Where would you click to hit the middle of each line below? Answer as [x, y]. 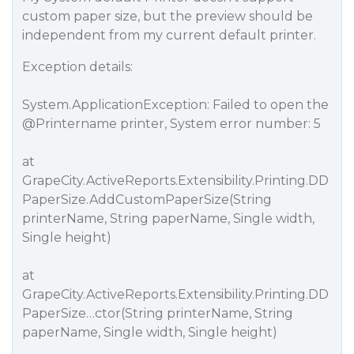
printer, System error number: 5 [219, 124]
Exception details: [77, 67]
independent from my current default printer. [169, 35]
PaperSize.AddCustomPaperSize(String [147, 200]
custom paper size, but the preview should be [168, 16]
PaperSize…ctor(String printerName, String [158, 313]
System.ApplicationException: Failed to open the [175, 105]
